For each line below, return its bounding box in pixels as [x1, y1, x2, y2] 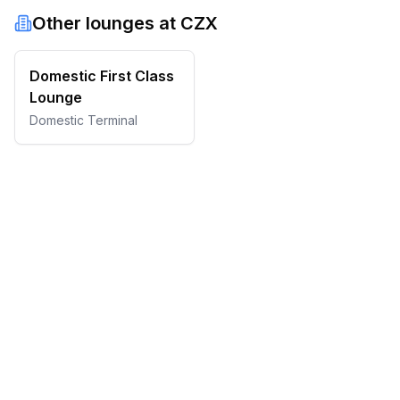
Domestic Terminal [29, 112, 137, 128]
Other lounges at [32, 12, 180, 34]
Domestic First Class [29, 67, 174, 85]
